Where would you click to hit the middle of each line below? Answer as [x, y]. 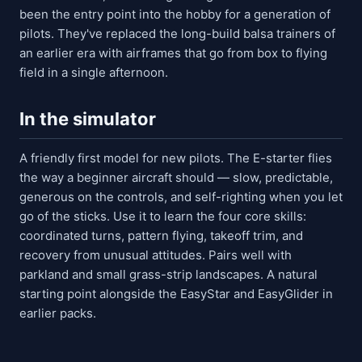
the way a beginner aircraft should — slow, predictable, [176, 177]
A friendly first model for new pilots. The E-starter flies [176, 158]
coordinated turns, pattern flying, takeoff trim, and [161, 236]
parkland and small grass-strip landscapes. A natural [168, 274]
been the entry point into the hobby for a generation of [175, 14]
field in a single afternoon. [94, 72]
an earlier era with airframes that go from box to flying [173, 53]
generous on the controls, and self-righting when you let [181, 197]
